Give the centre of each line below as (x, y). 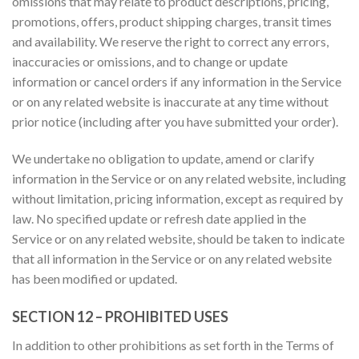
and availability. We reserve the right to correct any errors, (170, 42)
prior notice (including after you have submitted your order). (175, 122)
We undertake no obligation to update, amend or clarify (163, 159)
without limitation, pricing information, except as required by (177, 199)
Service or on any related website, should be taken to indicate (178, 239)
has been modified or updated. (95, 279)
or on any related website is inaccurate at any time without (170, 102)
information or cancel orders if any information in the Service (177, 82)
